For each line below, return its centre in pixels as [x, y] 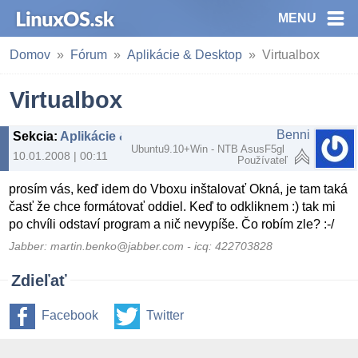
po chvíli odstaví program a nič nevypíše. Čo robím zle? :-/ [172, 225]
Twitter [165, 315]
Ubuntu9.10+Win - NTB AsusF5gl [209, 149]
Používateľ [263, 160]
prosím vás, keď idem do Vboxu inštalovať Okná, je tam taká [179, 189]
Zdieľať [39, 280]
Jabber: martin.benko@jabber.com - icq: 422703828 [141, 246]
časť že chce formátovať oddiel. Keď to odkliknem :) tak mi [173, 207]
